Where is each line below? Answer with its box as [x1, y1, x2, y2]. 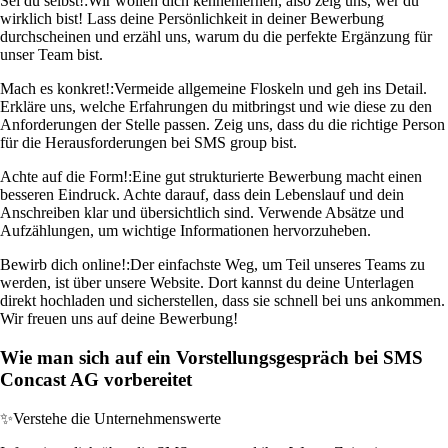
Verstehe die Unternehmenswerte [13, 409, 221, 427]
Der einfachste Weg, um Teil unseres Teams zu [130, 256, 425, 274]
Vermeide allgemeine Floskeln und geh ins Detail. [114, 80, 427, 98]
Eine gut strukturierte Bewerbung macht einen [132, 168, 422, 186]
